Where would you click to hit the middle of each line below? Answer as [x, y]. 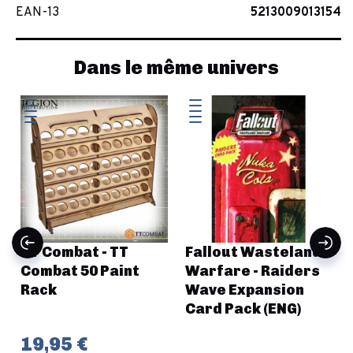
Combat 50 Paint [80, 271]
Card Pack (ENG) [243, 308]
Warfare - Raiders [253, 271]
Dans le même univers [176, 67]
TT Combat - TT [74, 252]
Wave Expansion [245, 290]
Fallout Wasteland [253, 252]
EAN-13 [37, 12]
